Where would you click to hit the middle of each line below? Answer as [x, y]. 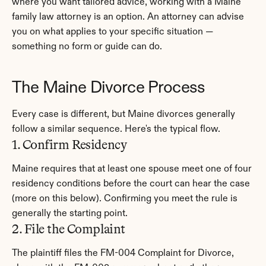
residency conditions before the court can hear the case [131, 184]
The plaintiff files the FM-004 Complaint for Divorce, [123, 254]
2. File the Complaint [69, 229]
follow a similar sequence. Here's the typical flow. [116, 129]
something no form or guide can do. [87, 47]
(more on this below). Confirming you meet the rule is [125, 199]
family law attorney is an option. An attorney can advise [128, 17]
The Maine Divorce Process [108, 88]
